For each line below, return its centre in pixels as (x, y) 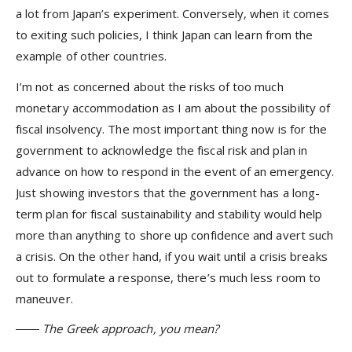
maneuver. (44, 298)
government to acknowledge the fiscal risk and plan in (161, 150)
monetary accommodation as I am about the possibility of (173, 107)
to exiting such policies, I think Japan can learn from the (165, 35)
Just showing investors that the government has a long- (168, 192)
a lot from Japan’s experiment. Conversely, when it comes (173, 14)
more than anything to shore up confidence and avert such (175, 235)
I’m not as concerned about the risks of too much (150, 86)
